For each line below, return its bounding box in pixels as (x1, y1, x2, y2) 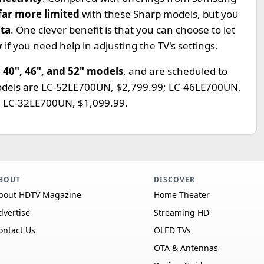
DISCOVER (153, 174, 195, 184)
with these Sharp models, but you (82, 7, 239, 21)
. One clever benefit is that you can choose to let (11, 23, 235, 37)
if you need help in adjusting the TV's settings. (5, 39, 218, 52)
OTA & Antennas (153, 242, 218, 253)
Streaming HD (153, 207, 209, 218)
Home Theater (153, 189, 210, 200)
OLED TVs (153, 225, 191, 236)
